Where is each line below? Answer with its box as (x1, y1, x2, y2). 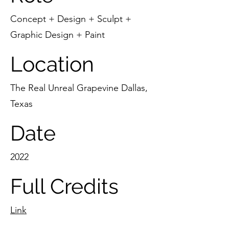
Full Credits (10, 174, 119, 199)
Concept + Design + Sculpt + (10, 13, 131, 25)
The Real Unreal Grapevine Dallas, (10, 82, 148, 94)
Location (10, 52, 94, 77)
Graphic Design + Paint (10, 29, 105, 40)
